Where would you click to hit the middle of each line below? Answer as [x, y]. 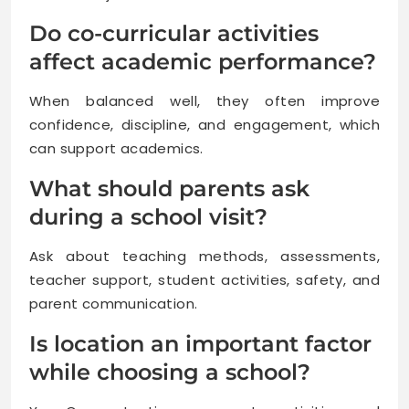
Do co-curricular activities [174, 33]
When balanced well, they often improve [204, 100]
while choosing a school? [170, 372]
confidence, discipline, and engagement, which [204, 124]
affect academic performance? [203, 61]
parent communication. [114, 303]
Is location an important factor [200, 343]
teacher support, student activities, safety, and [204, 279]
